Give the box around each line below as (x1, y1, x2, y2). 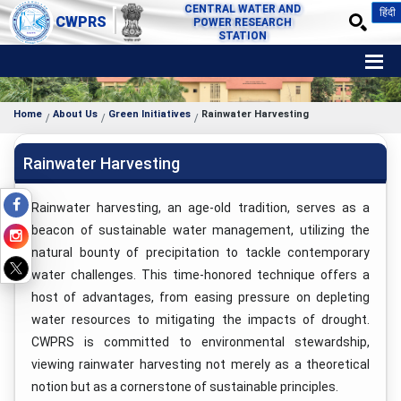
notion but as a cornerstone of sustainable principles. (31, 380, 338, 394)
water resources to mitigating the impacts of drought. (31, 312, 370, 327)
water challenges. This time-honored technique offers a (31, 268, 370, 282)
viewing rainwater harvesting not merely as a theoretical (31, 357, 370, 371)
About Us (53, 108, 98, 120)
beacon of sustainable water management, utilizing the (31, 223, 370, 237)
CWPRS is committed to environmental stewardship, (31, 335, 370, 349)
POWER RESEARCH (193, 15, 293, 29)
